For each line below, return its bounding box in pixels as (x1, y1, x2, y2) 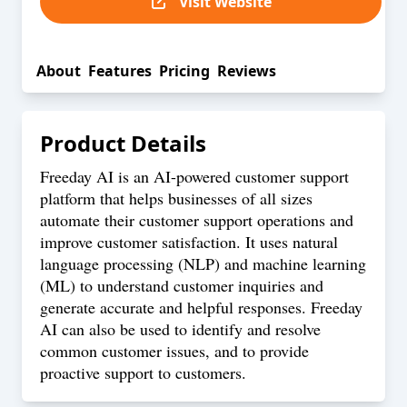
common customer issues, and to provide (40, 340, 309, 362)
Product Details (40, 128, 206, 158)
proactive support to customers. (40, 362, 246, 383)
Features (88, 61, 152, 81)
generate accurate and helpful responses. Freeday (40, 296, 362, 318)
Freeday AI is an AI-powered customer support (40, 165, 349, 187)
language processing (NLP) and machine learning (40, 253, 366, 274)
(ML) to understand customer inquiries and (40, 274, 323, 296)
